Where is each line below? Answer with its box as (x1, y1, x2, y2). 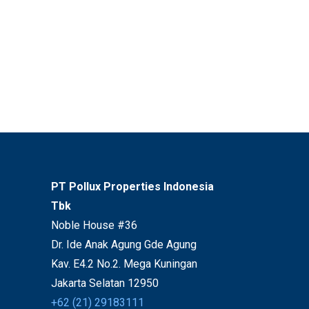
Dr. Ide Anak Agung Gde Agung (50, 237, 197, 251)
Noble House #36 (50, 218, 137, 232)
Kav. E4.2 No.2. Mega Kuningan (50, 257, 197, 270)
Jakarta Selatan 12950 (50, 276, 159, 290)
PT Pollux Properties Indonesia (50, 179, 214, 193)
